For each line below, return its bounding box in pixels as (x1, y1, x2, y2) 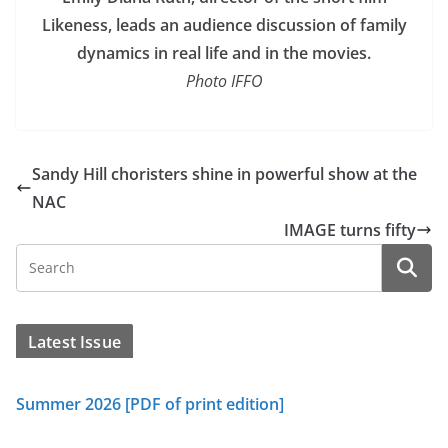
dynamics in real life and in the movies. (77, 42, 371, 65)
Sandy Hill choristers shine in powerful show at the (32, 163, 417, 186)
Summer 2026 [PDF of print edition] (16, 393, 284, 416)
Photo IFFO (185, 70, 263, 93)
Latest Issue (28, 331, 121, 354)
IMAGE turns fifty (284, 219, 416, 242)
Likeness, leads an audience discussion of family (41, 14, 407, 37)
